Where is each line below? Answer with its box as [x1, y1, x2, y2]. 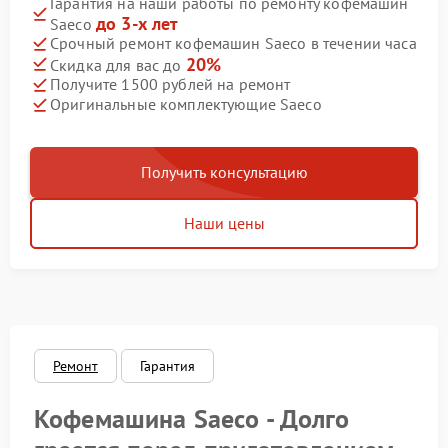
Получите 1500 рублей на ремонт [50, 74, 291, 95]
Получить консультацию [140, 161, 308, 182]
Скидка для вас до [50, 54, 186, 75]
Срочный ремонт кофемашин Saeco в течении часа [50, 33, 417, 54]
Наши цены [183, 212, 265, 233]
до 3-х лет [95, 11, 179, 35]
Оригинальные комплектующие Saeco [50, 94, 322, 115]
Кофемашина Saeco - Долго [34, 401, 350, 435]
